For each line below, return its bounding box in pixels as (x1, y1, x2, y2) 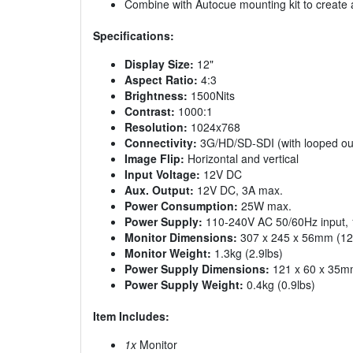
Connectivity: (124, 135, 197, 151)
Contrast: (124, 103, 175, 120)
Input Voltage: (124, 166, 200, 183)
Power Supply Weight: (124, 277, 243, 293)
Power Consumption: (124, 198, 238, 214)
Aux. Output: (124, 182, 194, 199)
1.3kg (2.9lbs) (211, 245, 283, 262)
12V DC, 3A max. (194, 182, 283, 199)
